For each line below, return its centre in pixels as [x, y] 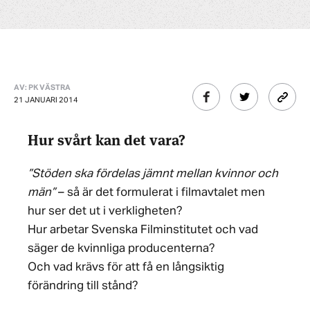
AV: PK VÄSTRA [42, 88]
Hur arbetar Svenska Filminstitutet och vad [143, 230]
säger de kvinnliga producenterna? [121, 249]
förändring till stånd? [83, 286]
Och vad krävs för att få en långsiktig [126, 267]
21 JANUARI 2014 [46, 100]
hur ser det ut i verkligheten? [105, 211]
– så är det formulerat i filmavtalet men [160, 193]
